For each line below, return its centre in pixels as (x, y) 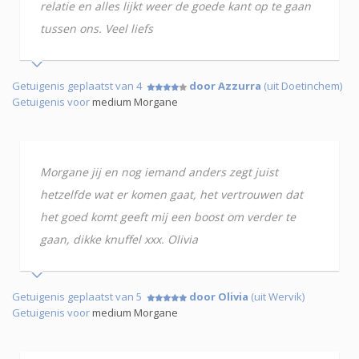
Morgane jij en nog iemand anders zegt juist (159, 172)
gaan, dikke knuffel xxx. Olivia (119, 240)
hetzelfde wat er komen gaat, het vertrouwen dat (171, 195)
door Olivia (219, 297)
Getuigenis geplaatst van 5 (79, 297)
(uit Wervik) (276, 297)
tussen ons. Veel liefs (97, 29)
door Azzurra (225, 86)
